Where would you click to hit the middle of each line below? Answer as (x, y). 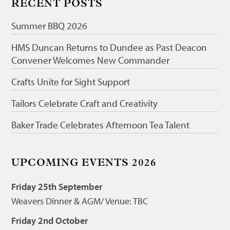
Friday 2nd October (50, 221)
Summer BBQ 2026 (50, 26)
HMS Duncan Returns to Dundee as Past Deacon (109, 47)
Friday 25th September (57, 187)
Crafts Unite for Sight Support (71, 82)
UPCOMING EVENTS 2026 (84, 163)
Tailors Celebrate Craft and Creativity (85, 103)
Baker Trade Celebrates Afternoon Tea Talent (101, 125)
